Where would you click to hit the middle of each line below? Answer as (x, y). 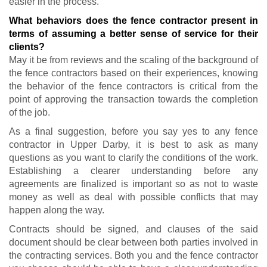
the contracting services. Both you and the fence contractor (133, 255)
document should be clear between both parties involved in (133, 242)
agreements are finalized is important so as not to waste (133, 184)
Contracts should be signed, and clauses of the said (133, 229)
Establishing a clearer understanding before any (133, 170)
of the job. (30, 112)
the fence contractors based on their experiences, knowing (133, 73)
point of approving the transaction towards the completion (133, 99)
